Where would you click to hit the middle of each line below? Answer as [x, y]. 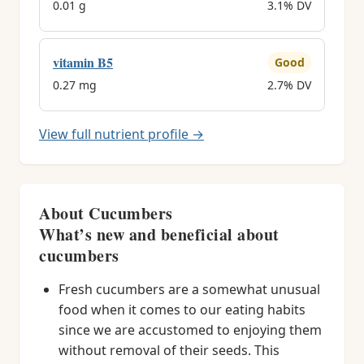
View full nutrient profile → [121, 134]
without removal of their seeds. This [169, 350]
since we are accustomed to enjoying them [190, 330]
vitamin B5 [83, 62]
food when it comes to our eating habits [182, 310]
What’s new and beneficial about [159, 234]
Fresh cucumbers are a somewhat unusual [189, 289]
